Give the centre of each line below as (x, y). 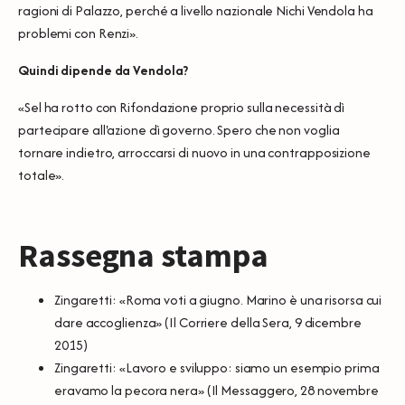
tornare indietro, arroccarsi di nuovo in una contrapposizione (194, 152)
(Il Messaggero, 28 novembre (291, 390)
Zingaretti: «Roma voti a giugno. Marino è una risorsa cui (218, 299)
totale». (42, 174)
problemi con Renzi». (79, 33)
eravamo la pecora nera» (129, 390)
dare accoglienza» (108, 322)
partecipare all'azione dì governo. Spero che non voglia (179, 129)
